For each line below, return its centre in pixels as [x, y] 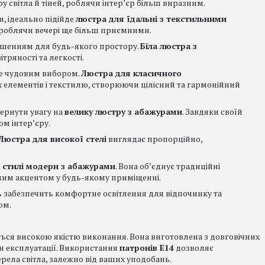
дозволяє [194, 248]
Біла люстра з [169, 46]
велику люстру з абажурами [123, 112]
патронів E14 [147, 248]
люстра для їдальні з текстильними [151, 19]
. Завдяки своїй [212, 112]
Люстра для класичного [131, 73]
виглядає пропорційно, [154, 139]
